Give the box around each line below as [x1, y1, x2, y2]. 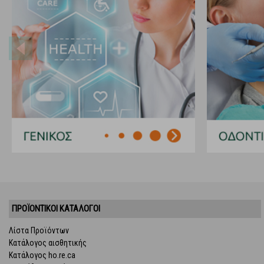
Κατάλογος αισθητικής [9, 237, 87, 247]
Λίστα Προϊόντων [9, 225, 69, 235]
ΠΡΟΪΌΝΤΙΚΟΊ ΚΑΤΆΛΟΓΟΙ [12, 203, 100, 214]
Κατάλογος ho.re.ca [9, 250, 75, 260]
